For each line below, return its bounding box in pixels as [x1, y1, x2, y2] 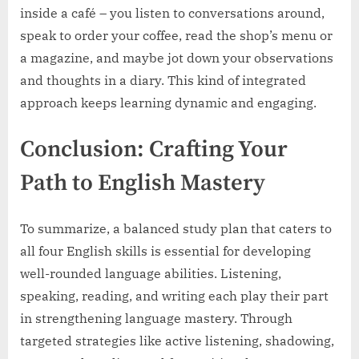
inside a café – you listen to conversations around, [20, 4, 325, 21]
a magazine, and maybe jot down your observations [20, 49, 333, 66]
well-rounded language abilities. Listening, [20, 264, 281, 281]
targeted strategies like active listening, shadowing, [20, 332, 334, 349]
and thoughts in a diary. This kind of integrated [20, 71, 306, 88]
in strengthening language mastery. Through [20, 309, 292, 326]
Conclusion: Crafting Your [20, 135, 288, 164]
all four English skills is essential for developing [20, 242, 311, 259]
